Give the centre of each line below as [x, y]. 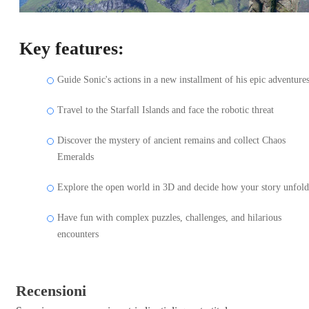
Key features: [72, 48]
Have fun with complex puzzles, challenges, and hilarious [169, 217]
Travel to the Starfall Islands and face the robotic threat [166, 110]
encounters [78, 234]
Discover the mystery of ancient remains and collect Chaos [171, 140]
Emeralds [76, 157]
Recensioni [51, 290]
